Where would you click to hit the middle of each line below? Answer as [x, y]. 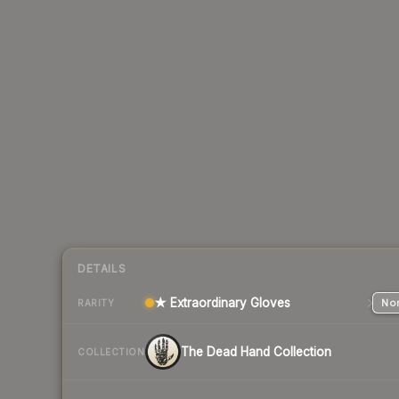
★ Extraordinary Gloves [222, 303]
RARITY [96, 302]
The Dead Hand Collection [256, 352]
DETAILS [102, 269]
